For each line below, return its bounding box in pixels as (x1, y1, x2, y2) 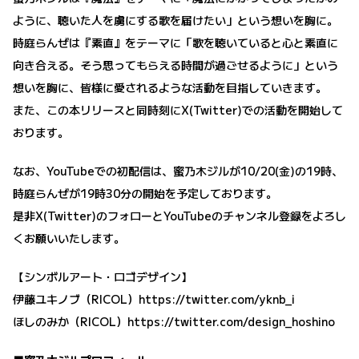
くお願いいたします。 (13, 230, 125, 247)
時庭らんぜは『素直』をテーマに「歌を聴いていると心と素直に (13, 34, 338, 51)
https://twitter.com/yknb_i (139, 291, 295, 308)
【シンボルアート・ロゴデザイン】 (13, 268, 192, 285)
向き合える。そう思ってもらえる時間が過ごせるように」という (13, 57, 338, 74)
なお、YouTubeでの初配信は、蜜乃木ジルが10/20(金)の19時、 (13, 163, 343, 179)
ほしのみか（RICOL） (13, 313, 127, 330)
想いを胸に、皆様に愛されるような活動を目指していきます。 (13, 79, 327, 96)
